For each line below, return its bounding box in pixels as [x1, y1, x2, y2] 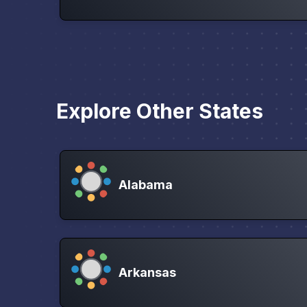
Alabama [119, 177, 173, 192]
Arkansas [119, 265, 176, 280]
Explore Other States [56, 98, 263, 123]
